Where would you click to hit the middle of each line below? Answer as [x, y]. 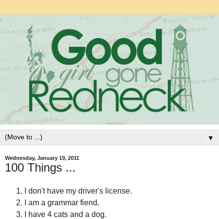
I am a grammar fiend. [62, 202]
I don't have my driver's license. [78, 191]
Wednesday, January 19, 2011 [42, 158]
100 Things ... [40, 168]
